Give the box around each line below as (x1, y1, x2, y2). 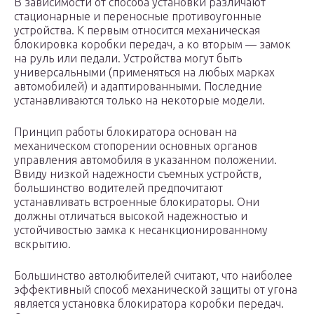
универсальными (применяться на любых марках (14, 66, 275, 79)
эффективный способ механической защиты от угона (14, 283, 297, 296)
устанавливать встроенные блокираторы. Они (14, 196, 259, 209)
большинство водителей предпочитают (14, 182, 223, 195)
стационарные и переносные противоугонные (14, 10, 261, 23)
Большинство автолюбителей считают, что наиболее (14, 269, 292, 282)
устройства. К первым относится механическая (14, 24, 260, 37)
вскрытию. (14, 238, 71, 251)
